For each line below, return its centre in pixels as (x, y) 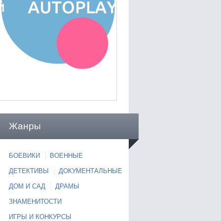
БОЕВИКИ (24, 156)
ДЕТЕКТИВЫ (29, 171)
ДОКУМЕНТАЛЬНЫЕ (91, 171)
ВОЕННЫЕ (66, 156)
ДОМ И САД (27, 186)
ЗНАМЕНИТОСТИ (35, 202)
